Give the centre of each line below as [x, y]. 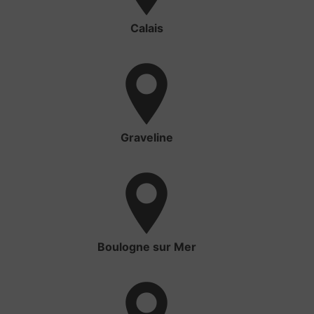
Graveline [146, 138]
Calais [146, 28]
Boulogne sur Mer [146, 247]
